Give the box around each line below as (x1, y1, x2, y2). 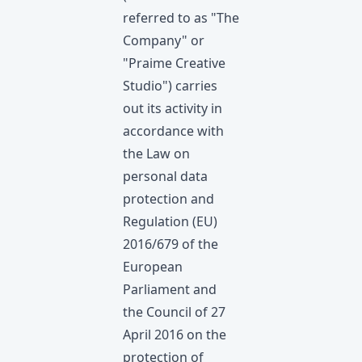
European (123, 258, 183, 276)
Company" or (123, 32, 204, 49)
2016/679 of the (123, 235, 218, 253)
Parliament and (123, 280, 217, 298)
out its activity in (123, 99, 222, 117)
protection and (123, 190, 214, 208)
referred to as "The (123, 9, 239, 27)
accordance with (123, 122, 224, 140)
